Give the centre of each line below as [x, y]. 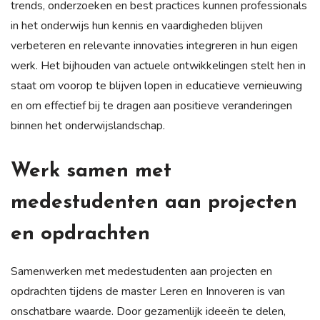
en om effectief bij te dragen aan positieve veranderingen [151, 105]
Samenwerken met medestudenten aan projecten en [141, 271]
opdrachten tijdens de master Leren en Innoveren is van [148, 291]
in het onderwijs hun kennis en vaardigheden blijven [137, 25]
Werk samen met [91, 171]
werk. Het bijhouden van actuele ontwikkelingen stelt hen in [158, 65]
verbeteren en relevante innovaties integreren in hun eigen [154, 45]
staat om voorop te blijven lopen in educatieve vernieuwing [156, 85]
